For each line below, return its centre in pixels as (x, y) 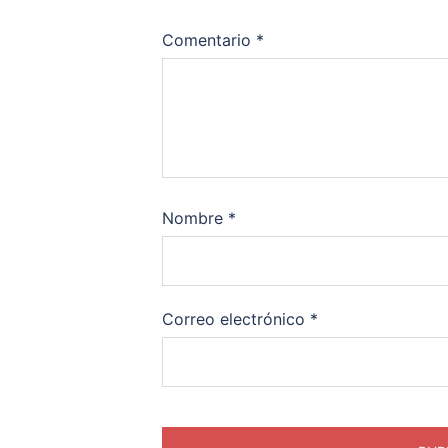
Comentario (209, 40)
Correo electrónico (236, 319)
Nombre (195, 218)
